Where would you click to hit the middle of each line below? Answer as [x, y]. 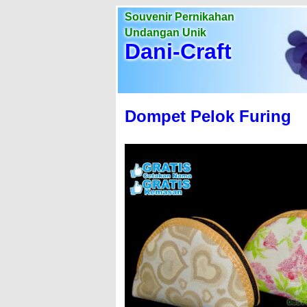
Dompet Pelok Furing [208, 116]
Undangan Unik [165, 33]
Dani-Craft [178, 51]
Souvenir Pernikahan [180, 17]
